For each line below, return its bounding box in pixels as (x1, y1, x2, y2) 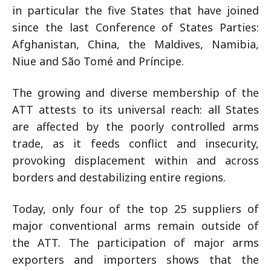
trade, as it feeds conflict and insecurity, (12, 136, 259, 151)
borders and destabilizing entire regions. (12, 170, 226, 184)
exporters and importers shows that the (12, 252, 259, 267)
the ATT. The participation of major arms (12, 235, 259, 250)
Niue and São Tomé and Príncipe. (12, 54, 184, 68)
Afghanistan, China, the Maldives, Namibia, (12, 37, 259, 51)
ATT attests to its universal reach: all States (12, 102, 259, 117)
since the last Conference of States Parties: (12, 20, 259, 34)
